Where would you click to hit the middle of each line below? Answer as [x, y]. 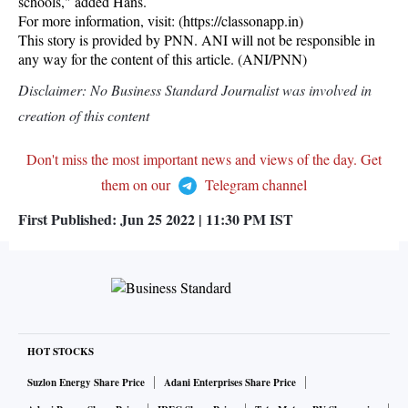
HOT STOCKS [61, 352]
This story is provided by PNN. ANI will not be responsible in [197, 40]
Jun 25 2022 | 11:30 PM [193, 219]
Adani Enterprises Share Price [230, 382]
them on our [138, 184]
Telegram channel [254, 184]
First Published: [69, 219]
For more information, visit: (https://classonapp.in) [161, 20]
